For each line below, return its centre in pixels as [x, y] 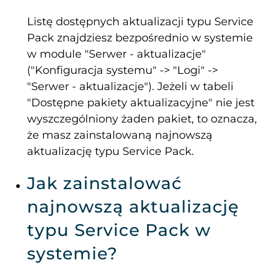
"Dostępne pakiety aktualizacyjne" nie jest [141, 103]
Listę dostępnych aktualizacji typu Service [140, 22]
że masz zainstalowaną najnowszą [120, 135]
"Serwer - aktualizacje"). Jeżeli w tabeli [130, 87]
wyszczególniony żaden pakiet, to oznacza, [142, 119]
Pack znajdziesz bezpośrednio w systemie [140, 38]
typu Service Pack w [119, 230]
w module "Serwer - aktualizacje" [116, 54]
